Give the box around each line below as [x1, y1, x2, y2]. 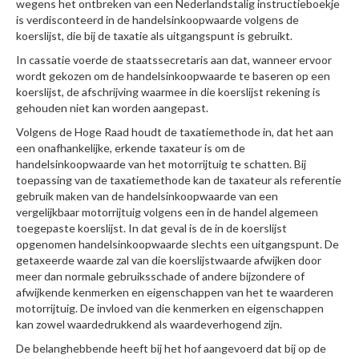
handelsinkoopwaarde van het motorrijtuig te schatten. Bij [16, 157, 306, 171]
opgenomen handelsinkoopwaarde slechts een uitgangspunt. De [16, 237, 339, 252]
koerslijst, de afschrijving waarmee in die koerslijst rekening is [16, 85, 321, 99]
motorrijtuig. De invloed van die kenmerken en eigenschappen [16, 301, 324, 316]
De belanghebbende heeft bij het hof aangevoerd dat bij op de [16, 341, 326, 356]
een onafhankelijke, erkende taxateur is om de [16, 141, 245, 155]
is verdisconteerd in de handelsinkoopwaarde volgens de [16, 13, 299, 27]
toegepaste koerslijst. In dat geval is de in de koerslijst [16, 221, 287, 236]
